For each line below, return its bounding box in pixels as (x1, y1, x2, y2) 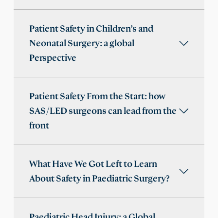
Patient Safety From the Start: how (29, 91, 165, 102)
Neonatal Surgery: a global (29, 38, 134, 49)
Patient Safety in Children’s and (29, 24, 153, 34)
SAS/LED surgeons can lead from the (29, 106, 177, 116)
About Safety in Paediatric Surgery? (29, 174, 169, 184)
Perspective (29, 53, 76, 63)
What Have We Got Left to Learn (29, 159, 157, 169)
